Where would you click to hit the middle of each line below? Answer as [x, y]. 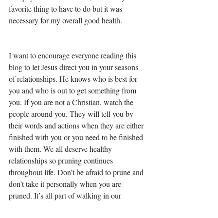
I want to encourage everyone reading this [73, 55]
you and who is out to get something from [73, 90]
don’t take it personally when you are [66, 184]
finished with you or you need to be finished [77, 137]
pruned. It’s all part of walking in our [66, 195]
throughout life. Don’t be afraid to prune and [77, 172]
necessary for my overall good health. [66, 20]
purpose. [23, 207]
